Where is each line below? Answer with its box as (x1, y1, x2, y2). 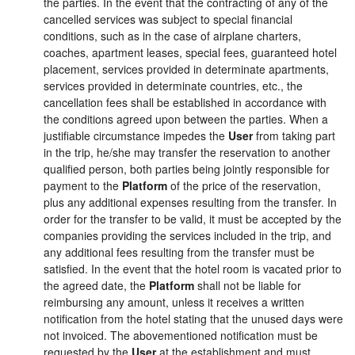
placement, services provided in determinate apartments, (44, 61, 329, 77)
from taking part (253, 128, 335, 143)
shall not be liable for (194, 277, 301, 293)
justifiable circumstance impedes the (44, 128, 228, 143)
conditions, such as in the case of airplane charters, (44, 28, 301, 44)
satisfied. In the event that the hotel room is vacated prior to (44, 261, 342, 277)
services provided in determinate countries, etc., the (44, 78, 303, 94)
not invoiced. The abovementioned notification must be (44, 327, 318, 343)
